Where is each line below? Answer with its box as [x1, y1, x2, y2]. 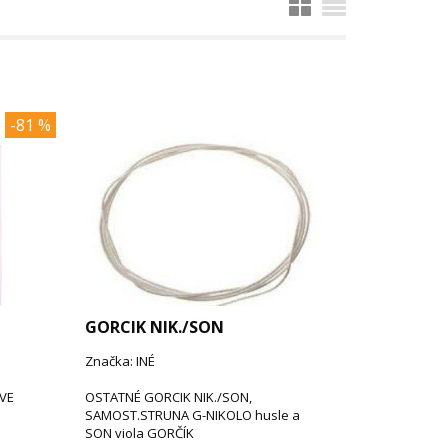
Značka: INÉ [85, 351, 156, 370]
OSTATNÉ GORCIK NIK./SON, [85, 387, 253, 406]
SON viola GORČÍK [85, 423, 195, 442]
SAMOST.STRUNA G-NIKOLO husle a [85, 405, 301, 424]
